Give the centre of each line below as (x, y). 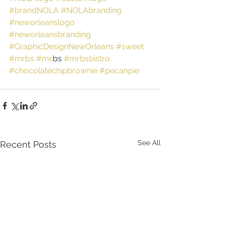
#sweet (130, 46)
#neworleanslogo (42, 22)
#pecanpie (119, 70)
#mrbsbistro (87, 58)
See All (149, 142)
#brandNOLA (34, 10)
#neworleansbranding (50, 34)
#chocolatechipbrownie (53, 70)
